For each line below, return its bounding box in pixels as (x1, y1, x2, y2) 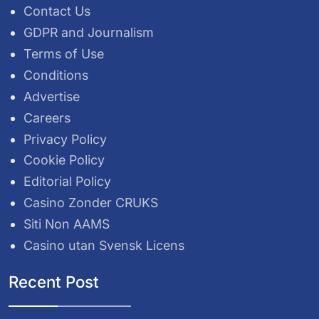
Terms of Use (23, 46, 105, 61)
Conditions (23, 67, 89, 83)
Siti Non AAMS (23, 216, 110, 232)
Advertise (23, 88, 80, 104)
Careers (23, 110, 71, 125)
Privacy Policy (23, 131, 108, 147)
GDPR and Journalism (23, 25, 155, 41)
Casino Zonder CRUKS (23, 195, 159, 211)
